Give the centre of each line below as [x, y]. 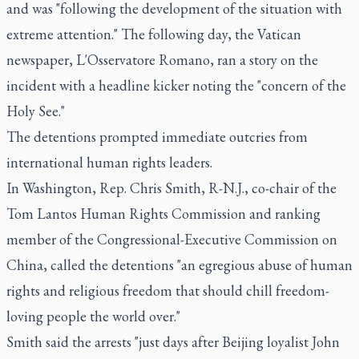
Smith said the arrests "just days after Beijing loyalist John [173, 342]
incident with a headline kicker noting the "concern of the [176, 85]
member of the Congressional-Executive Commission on [172, 239]
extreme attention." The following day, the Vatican [154, 34]
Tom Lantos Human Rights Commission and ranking [163, 214]
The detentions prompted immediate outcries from [157, 137]
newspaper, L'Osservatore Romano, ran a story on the [162, 60]
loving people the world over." [93, 316]
